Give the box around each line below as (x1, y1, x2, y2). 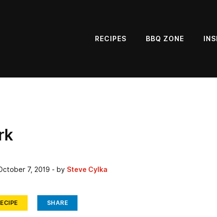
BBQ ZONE (146, 35, 184, 43)
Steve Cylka (67, 166, 108, 173)
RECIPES (95, 35, 126, 43)
